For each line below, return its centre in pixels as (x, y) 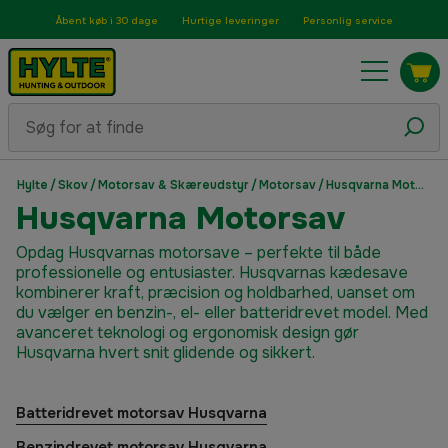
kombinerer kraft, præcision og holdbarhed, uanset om (215, 292)
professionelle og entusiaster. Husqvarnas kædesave (212, 272)
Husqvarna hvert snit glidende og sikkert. (165, 352)
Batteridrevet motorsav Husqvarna (141, 413)
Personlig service (347, 20)
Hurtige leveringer (230, 20)
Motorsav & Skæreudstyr (173, 185)
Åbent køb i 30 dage (106, 20)
